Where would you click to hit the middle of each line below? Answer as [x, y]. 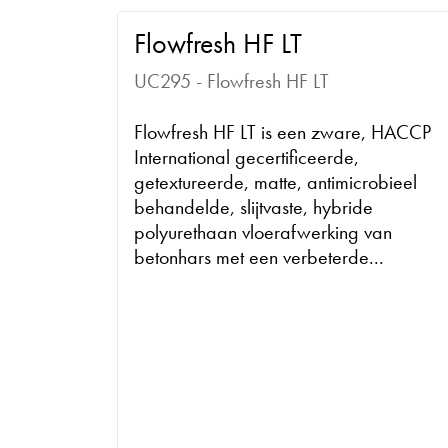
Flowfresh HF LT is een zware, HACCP [282, 131]
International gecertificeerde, [246, 156]
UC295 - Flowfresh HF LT [231, 80]
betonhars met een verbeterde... [259, 256]
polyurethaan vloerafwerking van [263, 231]
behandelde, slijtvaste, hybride [253, 206]
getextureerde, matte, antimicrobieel [275, 181]
